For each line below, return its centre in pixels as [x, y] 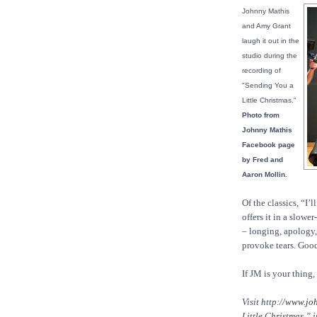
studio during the [270, 56]
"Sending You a [268, 86]
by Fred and [263, 160]
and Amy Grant [266, 26]
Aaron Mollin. [265, 175]
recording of [261, 71]
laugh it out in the [271, 41]
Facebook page [269, 145]
